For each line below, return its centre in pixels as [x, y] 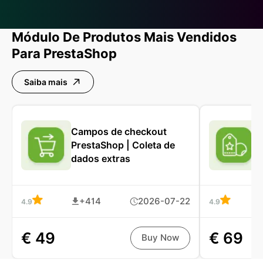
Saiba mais [46, 82]
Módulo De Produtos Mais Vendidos [124, 37]
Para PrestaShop [64, 54]
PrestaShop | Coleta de [123, 146]
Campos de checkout [119, 132]
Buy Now [160, 238]
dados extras [101, 159]
